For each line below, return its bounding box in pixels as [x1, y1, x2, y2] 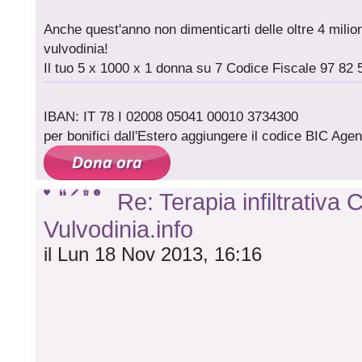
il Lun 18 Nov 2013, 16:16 [44, 242, 263, 265]
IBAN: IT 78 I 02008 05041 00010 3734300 [44, 108, 299, 124]
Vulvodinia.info [44, 215, 194, 242]
